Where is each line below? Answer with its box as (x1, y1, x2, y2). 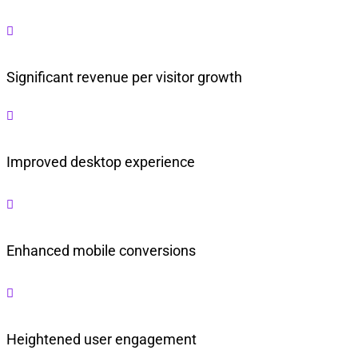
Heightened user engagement (6, 331, 197, 348)
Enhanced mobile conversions (6, 242, 196, 260)
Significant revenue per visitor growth (6, 69, 242, 86)
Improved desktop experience (6, 153, 195, 171)
